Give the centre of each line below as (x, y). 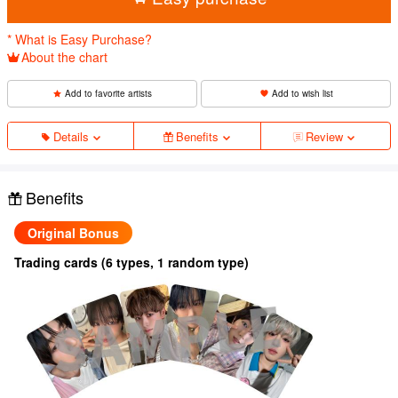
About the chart (64, 56)
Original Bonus (73, 232)
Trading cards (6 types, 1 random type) (131, 262)
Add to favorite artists (108, 93)
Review (324, 136)
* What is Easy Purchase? (80, 39)
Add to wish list (302, 93)
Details (71, 136)
